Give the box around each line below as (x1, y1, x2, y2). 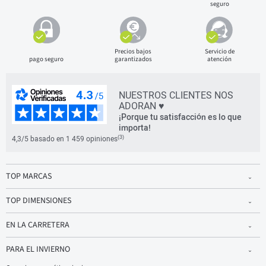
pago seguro (29, 55, 64, 64)
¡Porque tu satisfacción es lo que (119, 112, 242, 122)
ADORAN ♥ (119, 100, 164, 112)
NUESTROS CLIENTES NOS (119, 90, 233, 102)
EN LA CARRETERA (6, 219, 69, 232)
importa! (119, 123, 151, 133)
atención (207, 55, 232, 64)
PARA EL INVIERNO (6, 243, 70, 256)
